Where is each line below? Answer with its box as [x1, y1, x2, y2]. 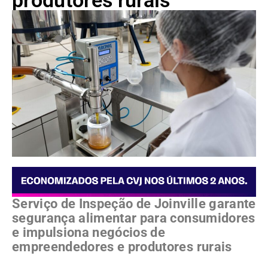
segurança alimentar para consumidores [12, 210, 255, 226]
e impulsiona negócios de [12, 224, 166, 240]
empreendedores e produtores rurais [12, 239, 232, 254]
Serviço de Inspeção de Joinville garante [12, 196, 256, 211]
